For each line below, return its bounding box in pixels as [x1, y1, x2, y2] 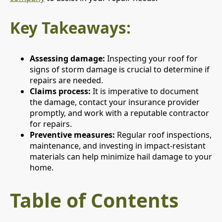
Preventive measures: [30, 129, 115, 140]
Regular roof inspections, [115, 129, 212, 140]
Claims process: [30, 85, 91, 97]
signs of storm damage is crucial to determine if [30, 63, 210, 75]
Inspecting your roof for [105, 53, 198, 64]
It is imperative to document [91, 85, 199, 97]
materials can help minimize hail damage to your [30, 151, 212, 162]
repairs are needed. [30, 74, 103, 86]
